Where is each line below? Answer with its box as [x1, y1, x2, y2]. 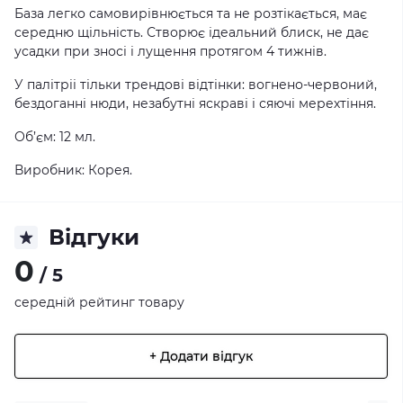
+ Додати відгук [149, 347, 253, 364]
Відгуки [49, 224, 139, 250]
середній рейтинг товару [14, 294, 184, 310]
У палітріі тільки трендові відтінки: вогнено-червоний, [14, 76, 377, 93]
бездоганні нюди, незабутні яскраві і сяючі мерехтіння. [14, 95, 376, 112]
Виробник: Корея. [14, 162, 132, 178]
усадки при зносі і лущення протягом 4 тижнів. [14, 43, 327, 59]
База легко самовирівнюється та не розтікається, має [14, 5, 367, 22]
